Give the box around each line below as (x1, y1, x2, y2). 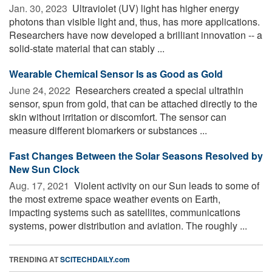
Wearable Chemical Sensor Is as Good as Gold (9, 66, 223, 81)
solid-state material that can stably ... (9, 41, 165, 55)
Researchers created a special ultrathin (73, 83, 243, 97)
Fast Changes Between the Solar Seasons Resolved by (9, 148, 263, 163)
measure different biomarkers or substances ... (9, 123, 207, 137)
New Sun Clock (9, 161, 80, 176)
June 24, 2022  (9, 83, 73, 97)
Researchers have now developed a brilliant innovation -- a (9, 27, 262, 42)
